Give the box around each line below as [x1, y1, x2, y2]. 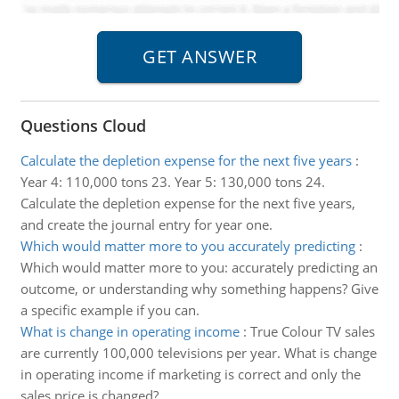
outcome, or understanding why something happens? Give [20, 280, 379, 297]
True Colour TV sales [249, 322, 375, 340]
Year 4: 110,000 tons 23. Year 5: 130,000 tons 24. [20, 173, 325, 191]
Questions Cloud [20, 115, 146, 136]
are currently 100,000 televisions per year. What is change [20, 344, 377, 362]
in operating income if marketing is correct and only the [20, 365, 361, 383]
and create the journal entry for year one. [20, 216, 273, 233]
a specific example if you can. [20, 301, 199, 319]
